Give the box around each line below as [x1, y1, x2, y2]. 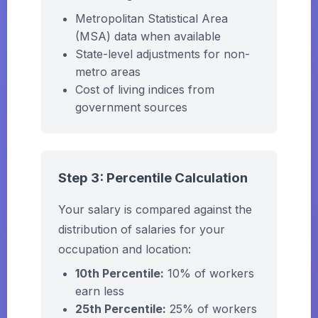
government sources [75, 100, 187, 114]
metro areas [75, 65, 141, 79]
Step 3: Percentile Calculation [58, 170, 248, 186]
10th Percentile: [75, 266, 164, 280]
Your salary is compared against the [58, 202, 252, 216]
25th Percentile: [75, 302, 166, 316]
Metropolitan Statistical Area [75, 11, 228, 26]
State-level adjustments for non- [75, 47, 250, 61]
